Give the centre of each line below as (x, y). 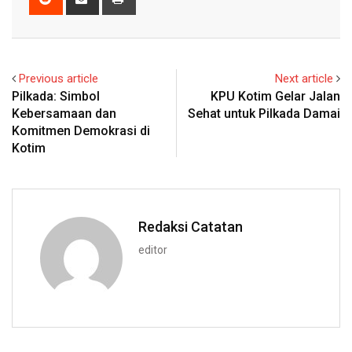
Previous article (59, 78)
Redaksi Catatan (191, 226)
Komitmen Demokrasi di (81, 130)
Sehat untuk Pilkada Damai (264, 113)
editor (153, 249)
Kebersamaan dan (64, 113)
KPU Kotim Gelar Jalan (275, 96)
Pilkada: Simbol (56, 96)
